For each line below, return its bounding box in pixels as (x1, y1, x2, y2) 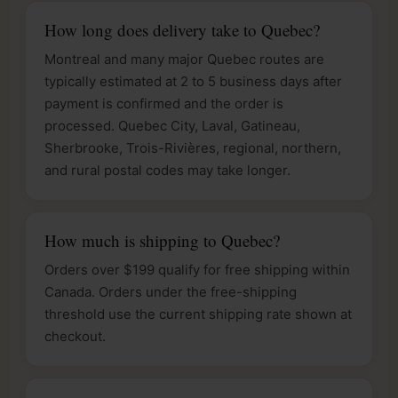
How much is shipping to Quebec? (44, 228, 280, 251)
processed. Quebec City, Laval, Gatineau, (44, 116, 300, 134)
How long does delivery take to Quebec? (44, 18, 320, 41)
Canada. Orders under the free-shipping (44, 283, 297, 300)
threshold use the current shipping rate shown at (44, 305, 352, 322)
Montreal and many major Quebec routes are (44, 50, 324, 68)
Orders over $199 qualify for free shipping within (44, 260, 350, 278)
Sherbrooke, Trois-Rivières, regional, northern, (44, 139, 341, 156)
